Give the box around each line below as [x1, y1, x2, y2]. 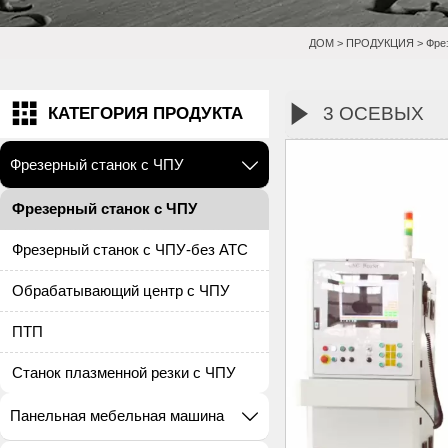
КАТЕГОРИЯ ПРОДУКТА [48, 104, 243, 124]
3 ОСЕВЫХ [322, 102, 424, 124]
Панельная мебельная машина [10, 407, 224, 425]
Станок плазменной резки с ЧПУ [12, 363, 237, 381]
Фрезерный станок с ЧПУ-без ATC [12, 240, 249, 258]
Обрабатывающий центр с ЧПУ [12, 281, 231, 299]
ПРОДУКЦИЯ [345, 36, 414, 49]
